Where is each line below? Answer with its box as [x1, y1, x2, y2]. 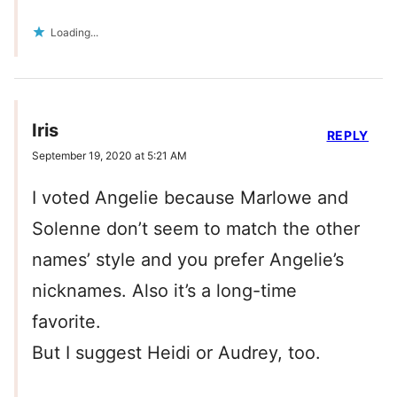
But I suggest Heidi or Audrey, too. [32, 342, 321, 364]
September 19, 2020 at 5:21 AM [32, 149, 187, 163]
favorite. [32, 311, 101, 333]
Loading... [51, 26, 98, 40]
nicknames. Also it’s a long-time [32, 280, 297, 302]
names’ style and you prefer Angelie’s [32, 249, 344, 271]
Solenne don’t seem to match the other [32, 218, 360, 240]
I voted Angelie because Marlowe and [32, 187, 348, 209]
